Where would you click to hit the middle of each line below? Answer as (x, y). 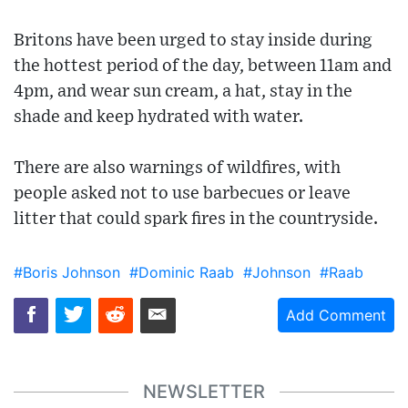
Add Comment (336, 316)
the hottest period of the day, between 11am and (203, 66)
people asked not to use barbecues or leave (182, 194)
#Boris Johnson (67, 273)
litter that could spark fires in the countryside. (196, 219)
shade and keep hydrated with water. (158, 117)
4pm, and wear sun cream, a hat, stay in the (183, 92)
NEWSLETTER (204, 392)
